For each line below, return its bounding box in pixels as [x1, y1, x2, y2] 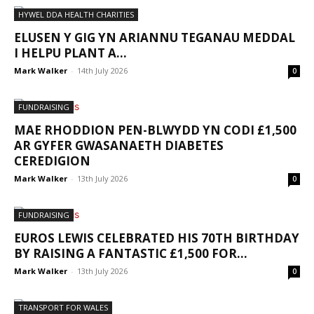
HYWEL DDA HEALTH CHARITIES [18, 9, 134, 20]
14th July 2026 [77, 65, 128, 76]
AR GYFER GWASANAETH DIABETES [14, 137, 224, 153]
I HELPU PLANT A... [14, 45, 127, 61]
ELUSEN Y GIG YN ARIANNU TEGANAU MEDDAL [14, 29, 295, 46]
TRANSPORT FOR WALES [18, 302, 108, 313]
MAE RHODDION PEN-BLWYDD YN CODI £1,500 [14, 122, 296, 138]
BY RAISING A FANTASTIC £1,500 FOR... [14, 245, 247, 261]
